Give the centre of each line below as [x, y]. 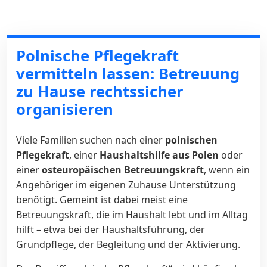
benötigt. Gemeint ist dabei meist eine [102, 199]
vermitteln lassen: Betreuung [128, 73]
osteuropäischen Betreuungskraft [123, 170]
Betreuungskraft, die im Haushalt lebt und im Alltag [132, 214]
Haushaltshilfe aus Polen [159, 155]
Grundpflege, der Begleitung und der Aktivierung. [128, 244]
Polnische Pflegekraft [97, 55]
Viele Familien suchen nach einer [91, 140]
